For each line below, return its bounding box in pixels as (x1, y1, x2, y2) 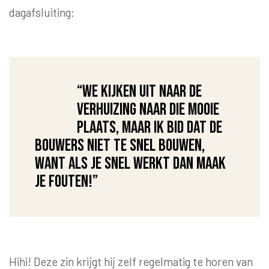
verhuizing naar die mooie (76, 99, 219, 121)
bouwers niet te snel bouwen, (34, 135, 205, 157)
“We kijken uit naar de (76, 81, 202, 103)
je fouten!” (34, 171, 98, 193)
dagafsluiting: (9, 5, 74, 20)
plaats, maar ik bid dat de (76, 117, 222, 139)
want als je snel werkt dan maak (34, 153, 226, 175)
